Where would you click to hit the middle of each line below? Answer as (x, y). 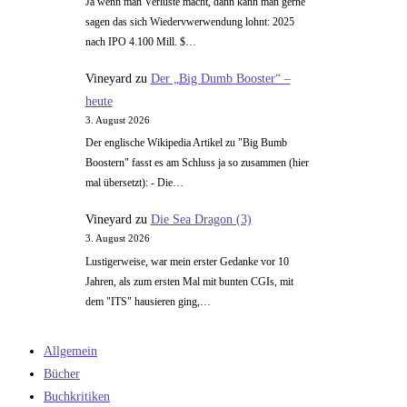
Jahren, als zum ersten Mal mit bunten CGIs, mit (189, 281)
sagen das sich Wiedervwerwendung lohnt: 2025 (189, 21)
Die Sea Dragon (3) (201, 220)
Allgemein (70, 351)
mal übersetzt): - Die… (134, 183)
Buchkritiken (77, 396)
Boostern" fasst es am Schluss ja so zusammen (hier (197, 163)
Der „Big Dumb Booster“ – (220, 78)
